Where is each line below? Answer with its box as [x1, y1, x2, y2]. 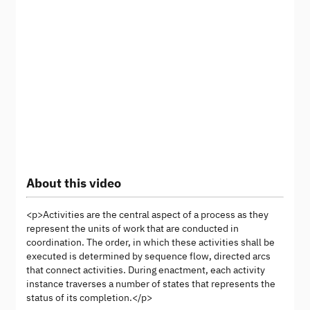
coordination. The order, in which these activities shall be [26, 236, 275, 249]
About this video [26, 175, 121, 192]
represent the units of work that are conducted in [26, 222, 239, 235]
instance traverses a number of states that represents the [26, 277, 275, 291]
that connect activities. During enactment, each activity [26, 264, 265, 277]
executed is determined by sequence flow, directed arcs [26, 250, 271, 263]
